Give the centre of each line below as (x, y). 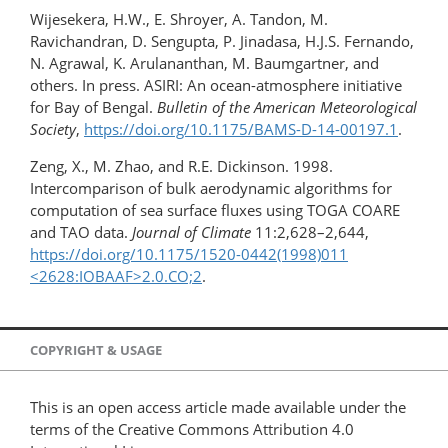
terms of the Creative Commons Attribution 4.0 (192, 429)
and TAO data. (81, 232)
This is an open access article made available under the (218, 407)
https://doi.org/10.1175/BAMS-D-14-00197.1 (241, 129)
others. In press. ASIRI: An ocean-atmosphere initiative (216, 85)
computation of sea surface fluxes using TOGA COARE (215, 210)
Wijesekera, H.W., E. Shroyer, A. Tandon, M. (179, 19)
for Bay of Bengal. (93, 107)
